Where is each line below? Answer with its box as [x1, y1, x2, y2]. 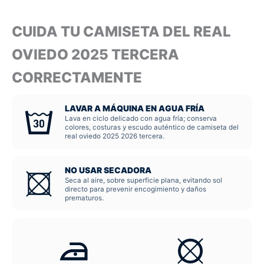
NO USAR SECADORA [65, 166, 151, 176]
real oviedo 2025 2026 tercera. [65, 132, 164, 141]
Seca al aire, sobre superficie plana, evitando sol [65, 176, 222, 185]
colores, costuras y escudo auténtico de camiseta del [65, 123, 239, 132]
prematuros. [65, 194, 104, 203]
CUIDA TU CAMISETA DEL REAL [12, 22, 231, 40]
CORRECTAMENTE [12, 68, 142, 86]
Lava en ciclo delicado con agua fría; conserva [65, 114, 217, 123]
